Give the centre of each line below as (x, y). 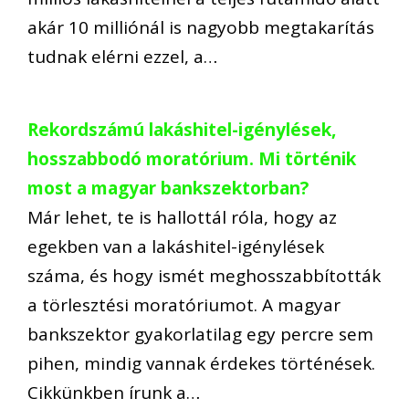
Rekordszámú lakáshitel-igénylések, (182, 130)
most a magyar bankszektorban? (168, 189)
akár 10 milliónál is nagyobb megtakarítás (201, 27)
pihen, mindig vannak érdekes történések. (201, 364)
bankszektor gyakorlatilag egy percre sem (200, 335)
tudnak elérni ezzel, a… (122, 56)
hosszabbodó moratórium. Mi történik (192, 159)
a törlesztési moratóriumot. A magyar (184, 305)
